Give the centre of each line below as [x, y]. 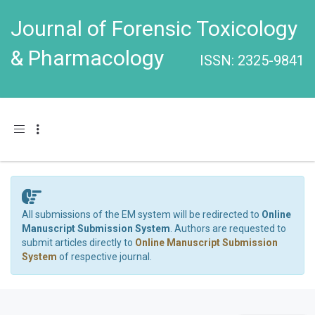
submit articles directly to [78, 243]
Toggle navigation [53, 128]
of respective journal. [104, 257]
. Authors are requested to [228, 229]
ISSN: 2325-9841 [252, 60]
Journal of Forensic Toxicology [154, 28]
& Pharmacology [87, 58]
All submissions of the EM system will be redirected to [142, 214]
